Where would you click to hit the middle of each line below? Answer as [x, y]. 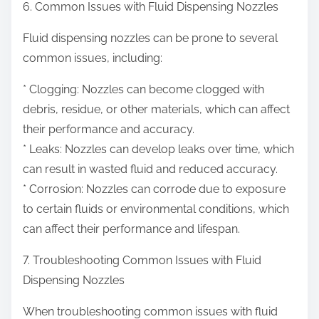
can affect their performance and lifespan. [131, 229]
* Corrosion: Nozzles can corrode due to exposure [154, 189]
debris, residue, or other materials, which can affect [156, 110]
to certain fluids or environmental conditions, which [156, 209]
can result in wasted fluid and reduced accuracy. [150, 169]
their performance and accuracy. [109, 130]
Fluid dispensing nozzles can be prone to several [150, 38]
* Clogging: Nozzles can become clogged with [143, 90]
